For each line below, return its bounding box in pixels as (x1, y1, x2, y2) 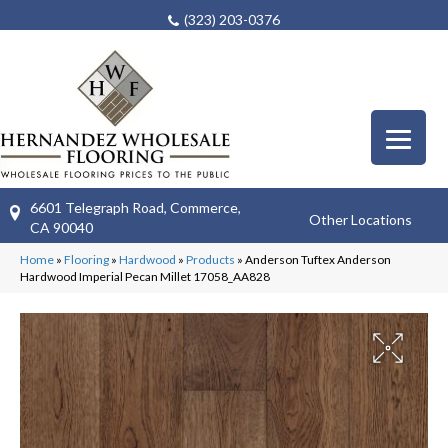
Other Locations (309, 211, 413, 229)
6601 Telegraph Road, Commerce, (30, 198, 241, 216)
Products (186, 251, 235, 267)
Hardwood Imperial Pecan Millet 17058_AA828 (20, 268, 270, 284)
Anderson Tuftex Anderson (245, 251, 391, 267)
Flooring (64, 251, 109, 267)
